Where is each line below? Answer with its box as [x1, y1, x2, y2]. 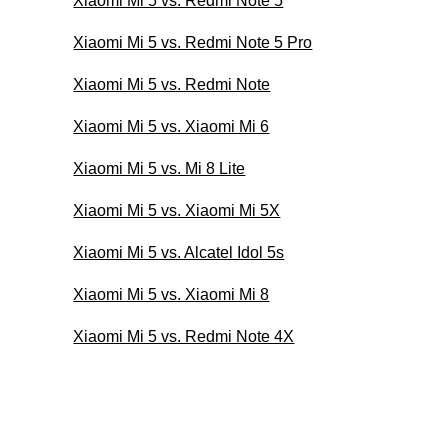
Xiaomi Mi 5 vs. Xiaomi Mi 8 [73, 285, 270, 303]
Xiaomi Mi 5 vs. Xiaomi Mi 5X [73, 201, 281, 219]
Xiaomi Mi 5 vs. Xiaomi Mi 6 [73, 117, 270, 135]
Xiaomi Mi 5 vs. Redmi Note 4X [73, 327, 295, 345]
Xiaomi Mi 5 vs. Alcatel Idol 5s [73, 243, 285, 261]
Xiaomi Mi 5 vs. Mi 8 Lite [73, 159, 246, 177]
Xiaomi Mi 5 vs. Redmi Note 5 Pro [73, 33, 313, 51]
